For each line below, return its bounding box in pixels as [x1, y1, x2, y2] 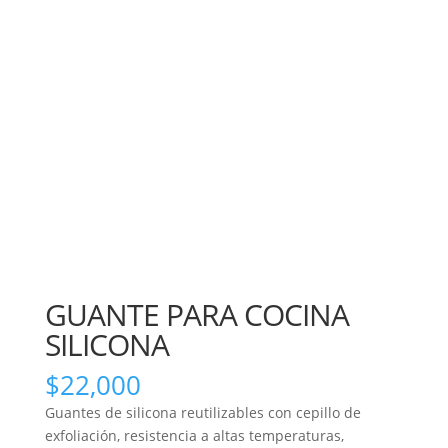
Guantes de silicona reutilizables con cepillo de [44, 402, 361, 422]
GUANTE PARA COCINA [44, 293, 349, 335]
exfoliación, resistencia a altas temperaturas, [44, 425, 344, 445]
